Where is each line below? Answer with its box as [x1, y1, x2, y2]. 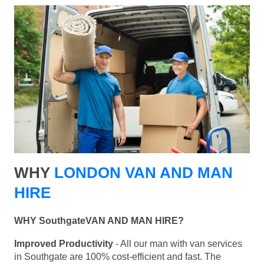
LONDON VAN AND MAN [54, 164, 233, 182]
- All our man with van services [113, 239, 242, 249]
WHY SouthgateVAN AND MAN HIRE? [14, 216, 184, 226]
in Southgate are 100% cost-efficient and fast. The [14, 252, 221, 262]
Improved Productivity [14, 239, 113, 249]
